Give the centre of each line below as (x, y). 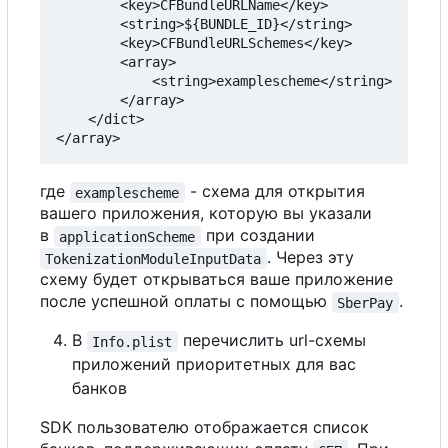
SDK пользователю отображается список (204, 427)
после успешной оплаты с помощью (186, 301)
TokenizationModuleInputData (153, 258)
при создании (257, 235)
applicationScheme (127, 236)
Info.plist (132, 341)
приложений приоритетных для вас (214, 364)
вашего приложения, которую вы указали (206, 213)
